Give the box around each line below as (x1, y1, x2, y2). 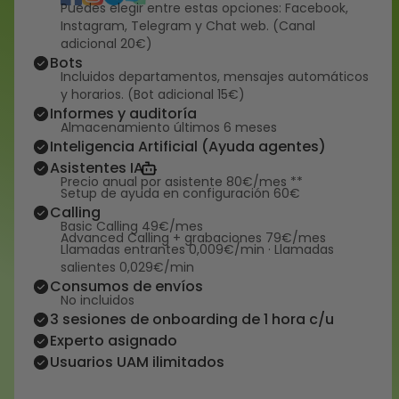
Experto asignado (50, 330, 177, 351)
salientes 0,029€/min (61, 258, 194, 276)
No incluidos (61, 291, 134, 309)
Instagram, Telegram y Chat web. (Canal (61, 17, 315, 35)
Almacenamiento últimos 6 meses (61, 118, 277, 136)
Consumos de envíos (50, 276, 203, 297)
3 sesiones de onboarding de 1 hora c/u (50, 309, 334, 330)
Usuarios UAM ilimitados (50, 352, 224, 372)
